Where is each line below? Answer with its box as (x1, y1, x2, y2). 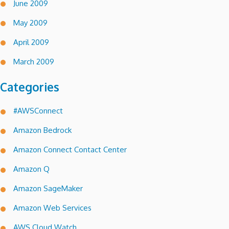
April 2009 (13, 37, 49, 47)
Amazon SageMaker (13, 184, 83, 194)
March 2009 (13, 56, 54, 66)
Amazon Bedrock (13, 125, 72, 135)
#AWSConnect (13, 106, 63, 116)
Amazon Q (13, 164, 50, 174)
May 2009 (13, 17, 48, 28)
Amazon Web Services (13, 203, 91, 213)
